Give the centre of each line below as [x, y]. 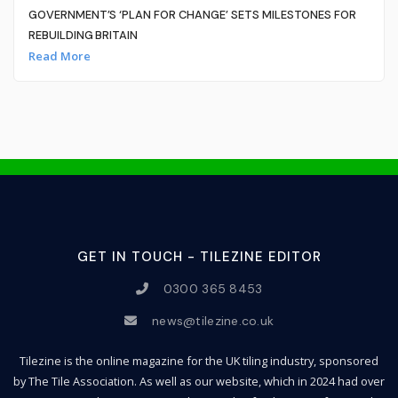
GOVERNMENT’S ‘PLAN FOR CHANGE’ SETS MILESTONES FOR [192, 14]
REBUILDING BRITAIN [83, 35]
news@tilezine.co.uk [213, 320]
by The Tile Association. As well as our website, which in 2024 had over [199, 382]
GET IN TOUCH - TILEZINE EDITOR [199, 256]
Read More [59, 56]
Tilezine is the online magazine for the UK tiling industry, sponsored [199, 361]
